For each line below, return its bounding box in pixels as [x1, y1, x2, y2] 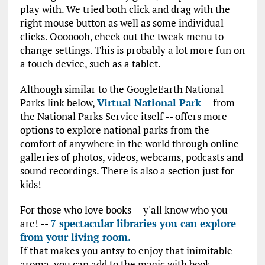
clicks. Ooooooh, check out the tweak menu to [20, 30, 224, 44]
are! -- [20, 216, 50, 231]
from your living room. [20, 230, 131, 244]
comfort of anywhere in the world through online [20, 137, 239, 151]
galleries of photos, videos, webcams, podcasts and [20, 150, 243, 164]
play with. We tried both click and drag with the [20, 2, 230, 17]
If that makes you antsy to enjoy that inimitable [20, 244, 232, 258]
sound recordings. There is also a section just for [20, 164, 234, 178]
